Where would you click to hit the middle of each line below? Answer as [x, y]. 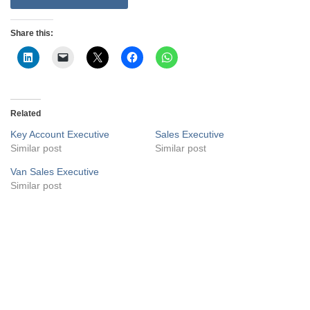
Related [26, 113]
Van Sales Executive [55, 171]
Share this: [32, 33]
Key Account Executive [60, 134]
